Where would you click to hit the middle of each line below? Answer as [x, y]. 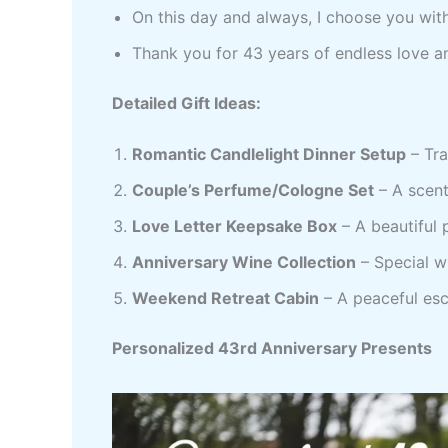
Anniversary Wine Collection [244, 262]
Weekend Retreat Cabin [225, 298]
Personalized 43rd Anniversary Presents [272, 348]
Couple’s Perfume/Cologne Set [253, 190]
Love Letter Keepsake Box [234, 226]
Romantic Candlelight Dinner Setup [269, 154]
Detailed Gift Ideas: [186, 102]
